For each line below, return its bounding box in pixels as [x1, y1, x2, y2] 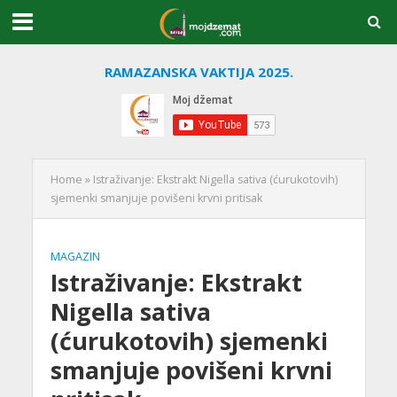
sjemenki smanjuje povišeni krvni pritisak [50, 191, 262, 206]
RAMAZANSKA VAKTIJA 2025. [104, 63, 293, 81]
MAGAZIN [50, 249, 100, 265]
